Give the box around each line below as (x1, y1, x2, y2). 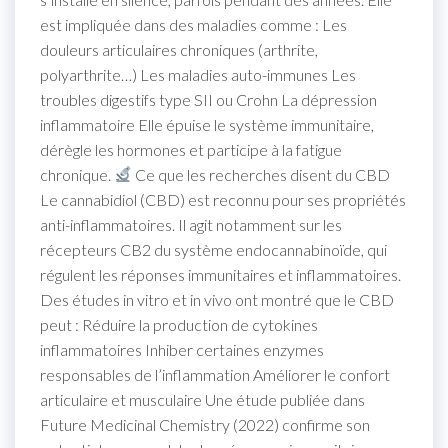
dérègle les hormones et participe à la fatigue (40, 139, 342, 159)
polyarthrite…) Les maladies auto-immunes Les (40, 64, 356, 84)
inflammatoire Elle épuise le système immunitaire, (40, 114, 374, 134)
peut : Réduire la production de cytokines (40, 314, 318, 334)
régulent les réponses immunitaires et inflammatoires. (40, 264, 401, 284)
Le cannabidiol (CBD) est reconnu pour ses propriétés (40, 189, 406, 209)
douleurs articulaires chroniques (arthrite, (40, 39, 318, 59)
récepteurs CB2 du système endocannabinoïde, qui (40, 239, 387, 259)
